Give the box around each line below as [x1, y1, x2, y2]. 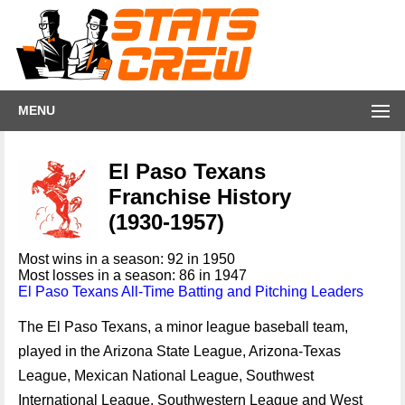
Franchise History [108, 184, 291, 209]
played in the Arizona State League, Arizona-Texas [18, 344, 341, 359]
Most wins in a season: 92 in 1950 [18, 251, 235, 267]
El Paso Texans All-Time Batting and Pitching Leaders [18, 284, 363, 299]
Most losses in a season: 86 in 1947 [18, 268, 247, 283]
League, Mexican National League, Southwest [18, 368, 314, 383]
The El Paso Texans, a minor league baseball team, [18, 319, 348, 334]
